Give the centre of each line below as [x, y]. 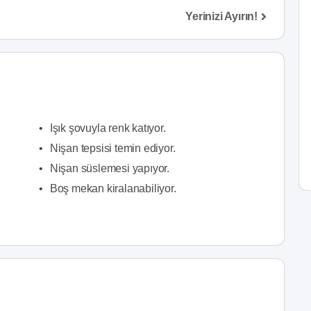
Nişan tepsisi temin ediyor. [112, 148]
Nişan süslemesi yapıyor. [109, 168]
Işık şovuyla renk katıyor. [108, 128]
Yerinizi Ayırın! [221, 16]
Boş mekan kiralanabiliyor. [113, 188]
